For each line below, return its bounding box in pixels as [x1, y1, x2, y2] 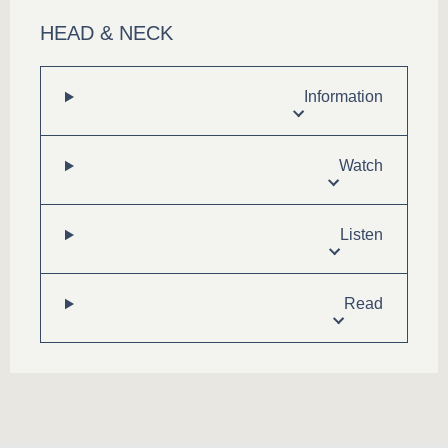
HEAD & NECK [40, 22, 173, 44]
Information [304, 88, 383, 105]
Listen [340, 226, 383, 243]
